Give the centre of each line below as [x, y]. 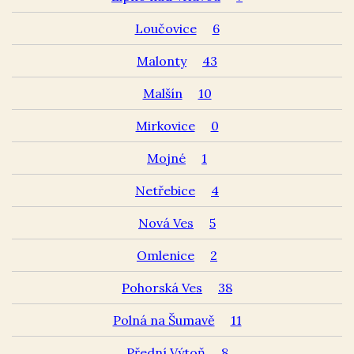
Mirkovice [165, 125]
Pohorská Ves [162, 287]
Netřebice [165, 190]
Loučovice [166, 28]
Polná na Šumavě [164, 320]
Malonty [162, 60]
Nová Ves [166, 222]
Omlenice [166, 255]
